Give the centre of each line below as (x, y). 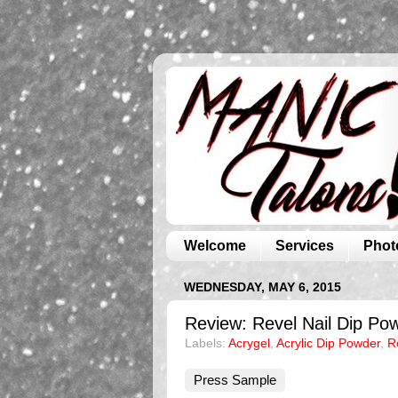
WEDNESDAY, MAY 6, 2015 (263, 287)
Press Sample (235, 380)
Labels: (207, 344)
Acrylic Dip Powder (328, 344)
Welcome (215, 245)
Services (305, 245)
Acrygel (249, 344)
